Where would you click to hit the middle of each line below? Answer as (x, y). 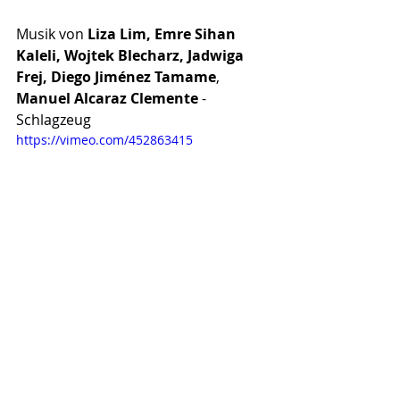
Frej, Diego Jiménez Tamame (116, 77)
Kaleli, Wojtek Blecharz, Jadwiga (132, 56)
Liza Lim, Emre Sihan (163, 34)
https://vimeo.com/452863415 (104, 140)
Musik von (52, 34)
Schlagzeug (54, 120)
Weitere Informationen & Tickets (125, 306)
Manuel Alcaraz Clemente (107, 99)
